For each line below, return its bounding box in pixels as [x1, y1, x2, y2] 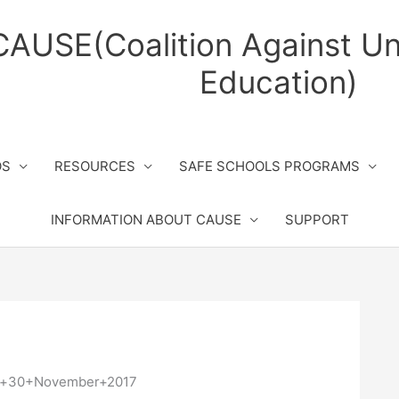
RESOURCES [54, 158, 135, 175]
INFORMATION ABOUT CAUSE [50, 211, 241, 228]
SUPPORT [284, 211, 349, 228]
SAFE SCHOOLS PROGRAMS [179, 158, 360, 175]
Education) [199, 63, 358, 101]
